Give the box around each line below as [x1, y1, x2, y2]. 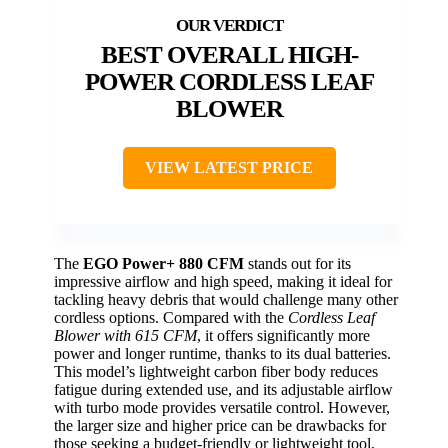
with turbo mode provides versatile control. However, [54, 399, 390, 417]
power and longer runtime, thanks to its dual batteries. [54, 345, 391, 363]
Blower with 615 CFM [54, 327, 197, 345]
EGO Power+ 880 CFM [83, 255, 244, 273]
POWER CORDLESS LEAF [84, 68, 374, 96]
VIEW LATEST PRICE [145, 159, 313, 177]
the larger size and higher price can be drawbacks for [54, 417, 386, 435]
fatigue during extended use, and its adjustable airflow [54, 381, 393, 399]
